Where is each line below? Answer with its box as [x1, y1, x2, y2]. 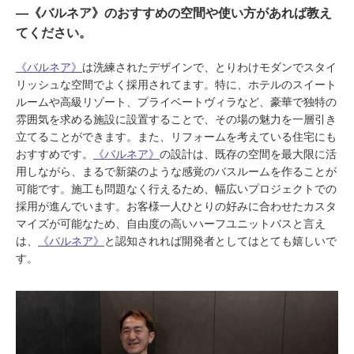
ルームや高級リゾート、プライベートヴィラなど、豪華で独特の [16, 95, 337, 108]
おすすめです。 [16, 147, 93, 160]
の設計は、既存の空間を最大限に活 [160, 147, 337, 160]
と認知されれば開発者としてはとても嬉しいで [104, 234, 337, 247]
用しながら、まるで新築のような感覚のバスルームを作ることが [16, 164, 337, 178]
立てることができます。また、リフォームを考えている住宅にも [16, 130, 337, 143]
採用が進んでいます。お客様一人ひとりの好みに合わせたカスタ [16, 199, 337, 213]
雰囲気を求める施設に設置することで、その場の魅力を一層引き [16, 112, 337, 126]
